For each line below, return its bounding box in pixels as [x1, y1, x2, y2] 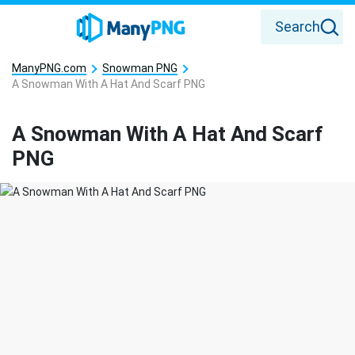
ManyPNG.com [12, 62, 86, 74]
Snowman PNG [102, 62, 177, 74]
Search [275, 18, 320, 35]
